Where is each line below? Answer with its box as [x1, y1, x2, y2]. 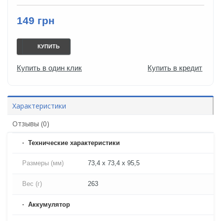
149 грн [17, 15, 55, 27]
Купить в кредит [147, 64, 203, 73]
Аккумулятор [28, 201, 70, 209]
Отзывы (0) [12, 119, 49, 129]
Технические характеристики [28, 139, 120, 147]
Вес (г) [22, 180, 42, 188]
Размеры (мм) [22, 159, 64, 167]
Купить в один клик [17, 64, 82, 73]
